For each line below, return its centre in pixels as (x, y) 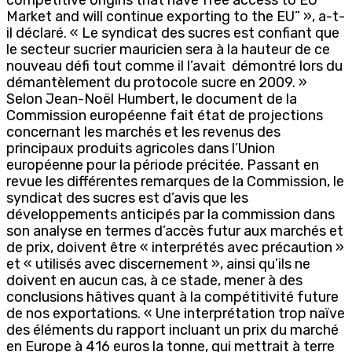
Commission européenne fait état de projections (165, 115)
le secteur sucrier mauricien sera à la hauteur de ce (168, 49)
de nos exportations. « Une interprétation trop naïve (176, 313)
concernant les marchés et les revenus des (143, 132)
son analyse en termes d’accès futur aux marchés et (175, 231)
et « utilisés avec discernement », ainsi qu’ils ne (158, 264)
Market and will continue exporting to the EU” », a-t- (176, 16)
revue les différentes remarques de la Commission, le (175, 181)
